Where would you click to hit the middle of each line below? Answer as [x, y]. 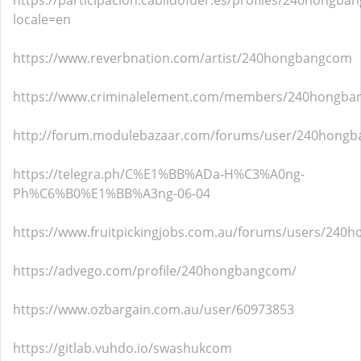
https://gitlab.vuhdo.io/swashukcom [122, 348]
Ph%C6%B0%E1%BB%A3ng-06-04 [112, 193]
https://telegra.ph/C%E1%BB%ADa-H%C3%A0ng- [159, 174]
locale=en [42, 19]
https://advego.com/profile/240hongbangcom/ [155, 271]
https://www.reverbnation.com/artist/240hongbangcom [183, 58]
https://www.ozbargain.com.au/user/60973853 [154, 309]
